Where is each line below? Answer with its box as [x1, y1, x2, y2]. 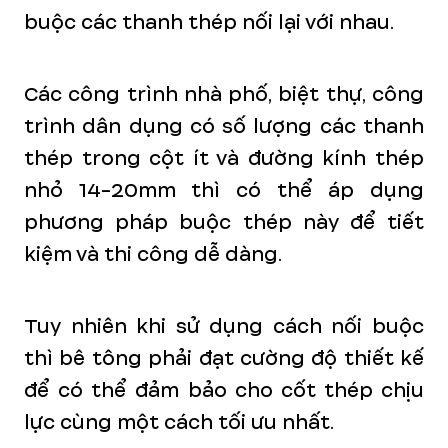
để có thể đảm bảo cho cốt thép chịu [24, 376, 424, 405]
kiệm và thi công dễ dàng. [24, 240, 282, 269]
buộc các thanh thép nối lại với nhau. [24, 8, 394, 37]
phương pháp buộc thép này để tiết [24, 208, 424, 237]
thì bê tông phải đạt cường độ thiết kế [24, 344, 424, 373]
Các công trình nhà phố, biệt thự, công [24, 80, 424, 109]
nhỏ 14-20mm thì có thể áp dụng [24, 176, 424, 205]
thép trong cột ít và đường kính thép [24, 144, 424, 173]
